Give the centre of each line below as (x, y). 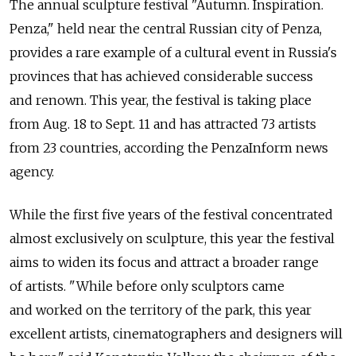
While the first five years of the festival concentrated (171, 215)
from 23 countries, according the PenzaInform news (169, 148)
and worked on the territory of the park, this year (161, 310)
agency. (32, 172)
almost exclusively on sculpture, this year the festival (172, 239)
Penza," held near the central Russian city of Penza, (166, 29)
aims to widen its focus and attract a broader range (164, 263)
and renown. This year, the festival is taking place (161, 101)
